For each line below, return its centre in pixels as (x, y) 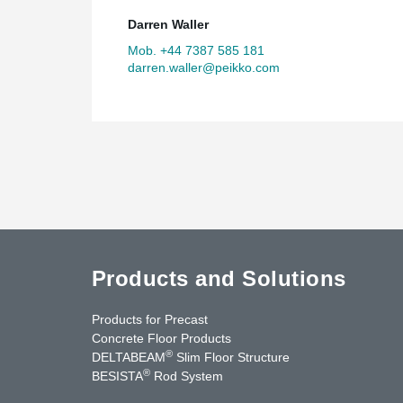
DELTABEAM (129, 357)
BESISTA (117, 376)
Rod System (187, 376)
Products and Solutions (219, 278)
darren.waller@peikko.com (204, 67)
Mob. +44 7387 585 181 (196, 50)
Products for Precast (150, 319)
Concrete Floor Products (161, 338)
